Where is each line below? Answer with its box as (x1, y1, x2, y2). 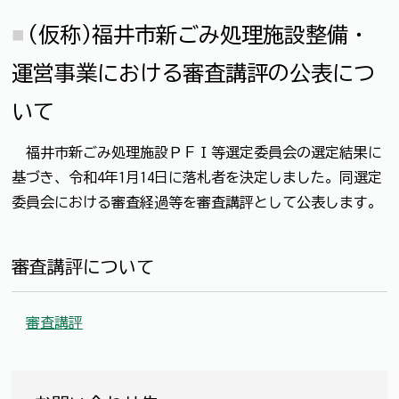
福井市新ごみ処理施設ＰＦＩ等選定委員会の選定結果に (12, 144, 382, 159)
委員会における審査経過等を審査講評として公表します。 (12, 194, 382, 209)
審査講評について (12, 256, 154, 275)
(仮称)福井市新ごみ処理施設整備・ (28, 23, 370, 45)
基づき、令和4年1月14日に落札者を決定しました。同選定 (12, 169, 382, 184)
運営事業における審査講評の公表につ (12, 61, 375, 84)
